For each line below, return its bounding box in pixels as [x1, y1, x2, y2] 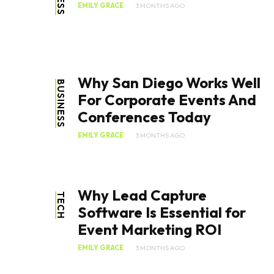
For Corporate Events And [78, 91, 256, 109]
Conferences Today [78, 108, 211, 127]
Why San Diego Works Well [78, 73, 261, 92]
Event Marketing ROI [78, 220, 221, 239]
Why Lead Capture [78, 186, 207, 205]
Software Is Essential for [78, 203, 246, 222]
